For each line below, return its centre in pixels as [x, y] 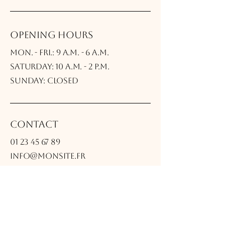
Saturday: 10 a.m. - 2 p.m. [60, 67]
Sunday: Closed [44, 81]
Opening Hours [51, 35]
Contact [34, 124]
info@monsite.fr [48, 156]
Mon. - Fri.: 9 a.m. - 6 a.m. [60, 52]
